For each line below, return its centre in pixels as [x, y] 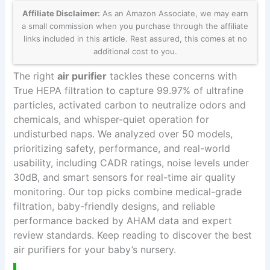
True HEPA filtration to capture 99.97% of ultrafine [129, 91]
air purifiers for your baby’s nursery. [95, 250]
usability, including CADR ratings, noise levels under [131, 163]
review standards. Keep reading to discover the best [133, 235]
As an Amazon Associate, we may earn [174, 14]
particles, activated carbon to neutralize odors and [130, 105]
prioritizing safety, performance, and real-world [122, 149]
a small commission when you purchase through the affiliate [135, 26]
